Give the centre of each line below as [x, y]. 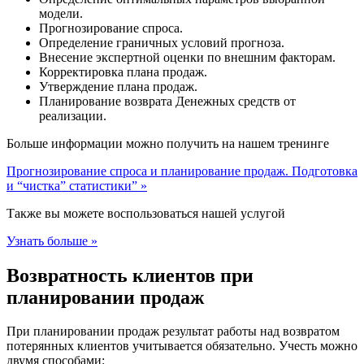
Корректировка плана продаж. [123, 71]
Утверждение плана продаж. [118, 86]
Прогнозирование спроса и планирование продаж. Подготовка [182, 171]
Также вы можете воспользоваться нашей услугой [146, 213]
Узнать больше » [52, 240]
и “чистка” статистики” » [77, 185]
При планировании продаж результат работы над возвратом [173, 331]
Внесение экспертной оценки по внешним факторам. [187, 57]
